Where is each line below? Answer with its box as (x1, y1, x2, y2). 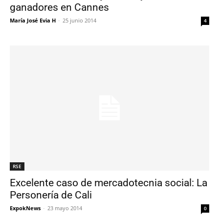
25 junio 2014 (63, 17, 96, 24)
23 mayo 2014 (47, 204, 82, 212)
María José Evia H (10, 17, 56, 24)
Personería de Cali (10, 189, 92, 201)
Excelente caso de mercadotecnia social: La (10, 176, 207, 189)
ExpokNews (10, 204, 41, 212)
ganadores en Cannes (10, 1, 109, 13)
